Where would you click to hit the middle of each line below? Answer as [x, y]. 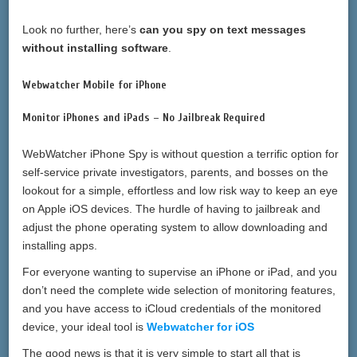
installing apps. [60, 246]
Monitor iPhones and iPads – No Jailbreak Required [144, 118]
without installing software [96, 48]
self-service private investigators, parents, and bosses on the [176, 173]
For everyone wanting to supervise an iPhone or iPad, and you [180, 272]
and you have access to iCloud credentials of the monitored [172, 309]
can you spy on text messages [223, 30]
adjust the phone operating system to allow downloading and [175, 228]
